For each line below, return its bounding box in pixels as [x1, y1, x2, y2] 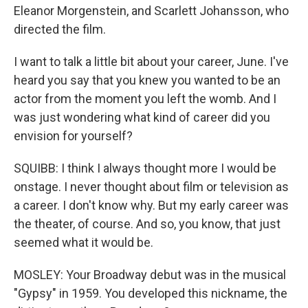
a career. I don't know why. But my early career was [14, 198, 289, 212]
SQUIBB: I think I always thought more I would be [14, 161, 276, 175]
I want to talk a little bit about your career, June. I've [14, 54, 289, 69]
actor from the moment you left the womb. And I [14, 91, 276, 106]
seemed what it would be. [14, 235, 153, 250]
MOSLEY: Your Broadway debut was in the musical [14, 267, 286, 282]
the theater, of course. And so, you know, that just [14, 217, 280, 231]
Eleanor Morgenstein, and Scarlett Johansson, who [14, 3, 289, 18]
